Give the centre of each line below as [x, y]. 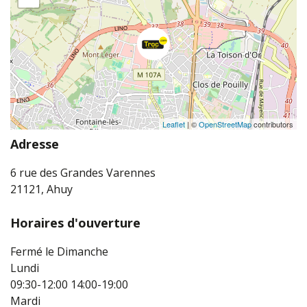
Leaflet [174, 124]
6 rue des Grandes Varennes [83, 173]
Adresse [35, 144]
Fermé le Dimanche [59, 252]
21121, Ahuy [41, 189]
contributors [272, 124]
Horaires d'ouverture [75, 223]
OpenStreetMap [225, 124]
